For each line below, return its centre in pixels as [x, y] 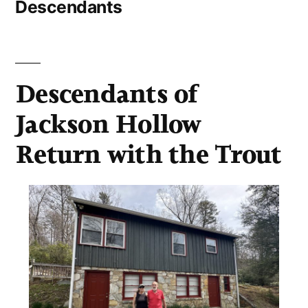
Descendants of [107, 93]
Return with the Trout [148, 154]
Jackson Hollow [108, 124]
